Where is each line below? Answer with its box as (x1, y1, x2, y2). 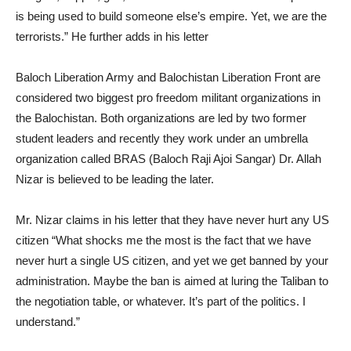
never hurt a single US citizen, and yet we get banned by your (16, 253, 328, 267)
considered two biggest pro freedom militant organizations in (16, 90, 320, 104)
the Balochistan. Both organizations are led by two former (16, 110, 306, 125)
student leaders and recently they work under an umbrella (16, 131, 308, 145)
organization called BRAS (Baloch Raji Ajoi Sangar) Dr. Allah (16, 151, 321, 165)
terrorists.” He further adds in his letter (16, 29, 208, 43)
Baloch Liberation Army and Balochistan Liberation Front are (16, 70, 320, 84)
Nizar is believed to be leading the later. (16, 172, 214, 186)
